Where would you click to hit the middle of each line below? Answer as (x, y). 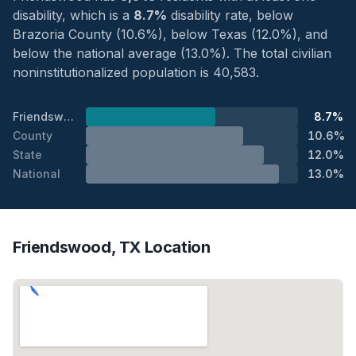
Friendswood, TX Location (112, 247)
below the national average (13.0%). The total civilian (172, 53)
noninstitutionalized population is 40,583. (136, 72)
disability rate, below (230, 15)
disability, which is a (73, 15)
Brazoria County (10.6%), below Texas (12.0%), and (170, 34)
